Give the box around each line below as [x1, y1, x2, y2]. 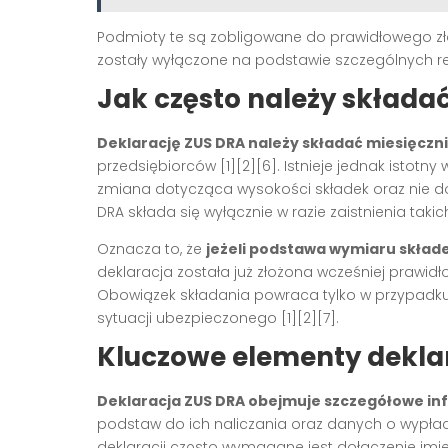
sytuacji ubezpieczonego [97, 307, 281, 328]
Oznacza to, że [97, 238, 206, 259]
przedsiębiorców [97, 155, 220, 176]
